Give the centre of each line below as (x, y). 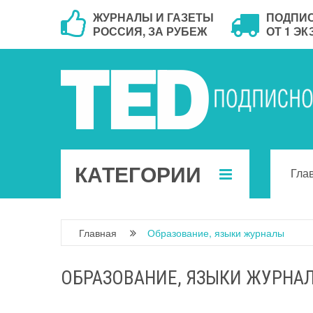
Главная (98, 233)
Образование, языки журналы (216, 233)
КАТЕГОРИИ (138, 174)
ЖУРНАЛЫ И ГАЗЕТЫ (153, 17)
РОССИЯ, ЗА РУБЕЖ (150, 31)
